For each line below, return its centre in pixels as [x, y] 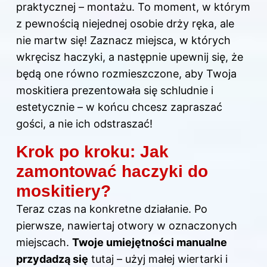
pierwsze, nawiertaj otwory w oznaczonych [127, 225]
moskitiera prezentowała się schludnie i [115, 90]
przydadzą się [52, 259]
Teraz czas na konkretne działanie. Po [112, 209]
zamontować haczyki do [112, 171]
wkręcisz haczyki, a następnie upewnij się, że [130, 57]
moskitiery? [63, 191]
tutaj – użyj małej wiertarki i [158, 259]
